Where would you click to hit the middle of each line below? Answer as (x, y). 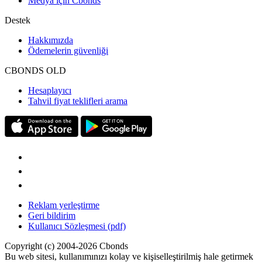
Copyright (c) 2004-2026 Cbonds (66, 246)
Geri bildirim (52, 216)
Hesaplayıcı (50, 91)
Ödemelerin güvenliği (68, 51)
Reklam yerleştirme (64, 205)
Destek (18, 20)
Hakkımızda (51, 40)
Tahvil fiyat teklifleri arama (78, 101)
